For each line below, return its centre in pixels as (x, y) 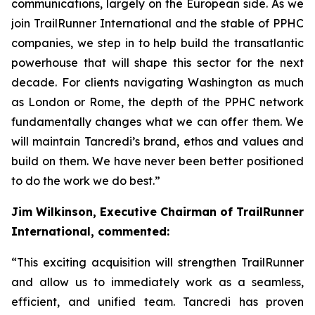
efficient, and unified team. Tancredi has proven (157, 302)
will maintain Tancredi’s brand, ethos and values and (157, 141)
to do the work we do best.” (86, 181)
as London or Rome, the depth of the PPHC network (157, 102)
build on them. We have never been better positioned (157, 161)
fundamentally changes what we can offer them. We (157, 122)
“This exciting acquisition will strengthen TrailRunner (157, 262)
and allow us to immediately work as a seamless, (157, 282)
